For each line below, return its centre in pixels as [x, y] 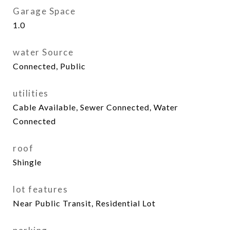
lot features [40, 189]
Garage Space [44, 11]
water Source [43, 52]
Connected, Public [49, 66]
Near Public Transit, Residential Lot [84, 203]
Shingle [27, 162]
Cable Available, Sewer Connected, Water [95, 107]
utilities [31, 93]
